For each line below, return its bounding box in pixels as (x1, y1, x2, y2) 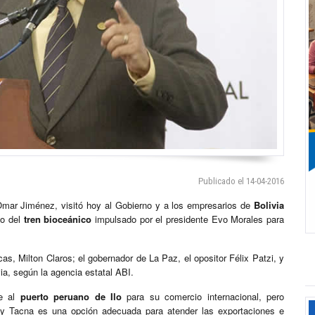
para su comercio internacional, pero (121, 290, 285, 304)
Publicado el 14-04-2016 (198, 176, 284, 187)
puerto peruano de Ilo (20, 290, 122, 304)
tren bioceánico (23, 212, 92, 226)
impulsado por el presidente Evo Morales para (91, 212, 285, 226)
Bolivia (254, 198, 285, 212)
